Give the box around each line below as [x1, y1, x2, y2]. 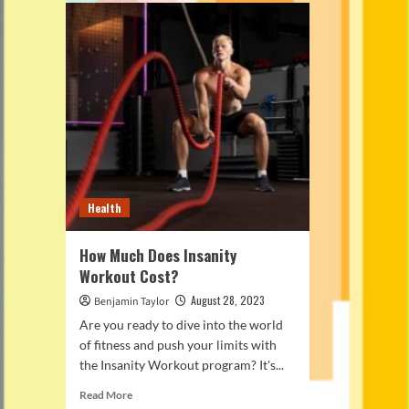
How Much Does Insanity [79, 244, 236, 267]
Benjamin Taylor [94, 294, 169, 309]
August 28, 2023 [191, 292, 265, 308]
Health [88, 200, 121, 215]
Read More [79, 388, 132, 402]
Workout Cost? [79, 265, 179, 288]
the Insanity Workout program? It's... [79, 357, 284, 372]
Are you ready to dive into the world [79, 317, 283, 332]
